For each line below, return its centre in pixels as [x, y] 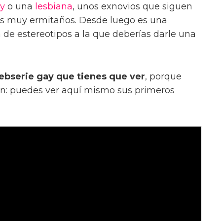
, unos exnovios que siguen [132, 7]
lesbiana [54, 7]
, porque [163, 77]
